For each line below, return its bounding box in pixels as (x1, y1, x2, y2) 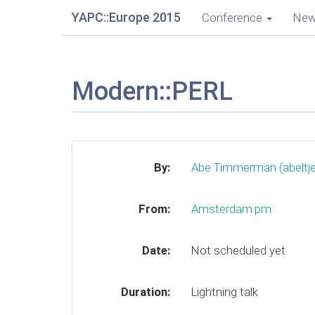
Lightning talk (191, 285, 258, 299)
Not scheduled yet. (191, 243, 288, 257)
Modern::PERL (72, 77, 233, 106)
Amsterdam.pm (191, 202, 271, 216)
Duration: (120, 285, 170, 299)
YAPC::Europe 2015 (72, 10, 181, 25)
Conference (202, 11, 262, 25)
